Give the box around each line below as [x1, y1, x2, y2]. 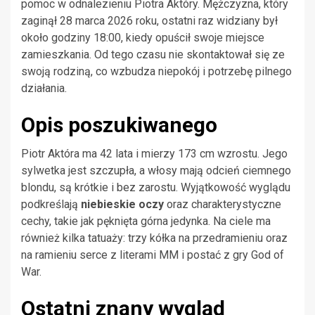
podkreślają [21, 198, 81, 212]
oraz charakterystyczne [164, 198, 281, 212]
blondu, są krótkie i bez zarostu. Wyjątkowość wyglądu [21, 181, 290, 195]
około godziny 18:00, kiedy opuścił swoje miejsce [21, 31, 264, 45]
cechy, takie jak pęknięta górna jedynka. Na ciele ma [21, 214, 271, 229]
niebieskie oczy [81, 198, 164, 212]
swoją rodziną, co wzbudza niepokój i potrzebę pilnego [21, 65, 292, 79]
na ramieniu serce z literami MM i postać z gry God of [21, 248, 284, 262]
